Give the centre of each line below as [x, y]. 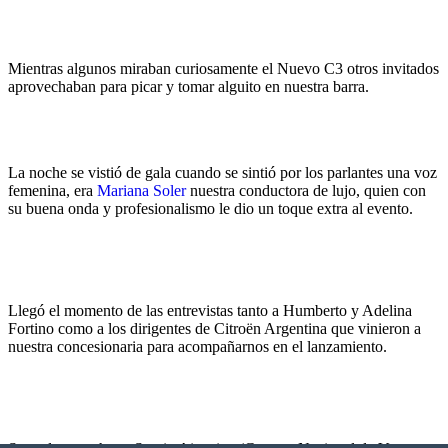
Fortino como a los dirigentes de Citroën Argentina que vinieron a [214, 328]
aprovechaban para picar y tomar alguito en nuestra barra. [188, 86]
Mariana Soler [141, 190]
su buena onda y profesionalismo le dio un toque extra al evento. [210, 208]
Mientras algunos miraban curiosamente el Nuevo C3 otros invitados [223, 68]
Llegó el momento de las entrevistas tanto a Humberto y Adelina [210, 310]
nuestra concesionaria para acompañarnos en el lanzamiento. [197, 346]
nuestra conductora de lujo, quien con [306, 190]
